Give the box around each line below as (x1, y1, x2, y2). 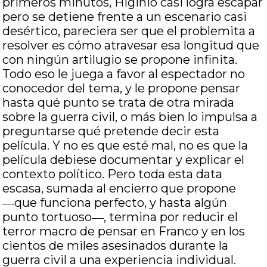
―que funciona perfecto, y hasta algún (2, 195, 228, 210)
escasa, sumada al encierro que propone (2, 181, 237, 195)
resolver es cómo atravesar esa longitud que (2, 38, 260, 52)
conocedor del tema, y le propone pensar (2, 81, 241, 95)
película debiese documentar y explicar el (2, 153, 245, 167)
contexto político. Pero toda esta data (2, 167, 223, 181)
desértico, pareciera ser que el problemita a (2, 24, 256, 38)
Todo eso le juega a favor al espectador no (2, 67, 246, 81)
